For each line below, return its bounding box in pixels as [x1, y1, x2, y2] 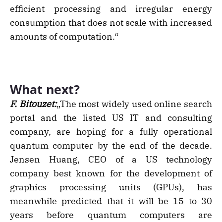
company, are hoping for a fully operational [10, 126, 212, 138]
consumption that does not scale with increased [10, 17, 212, 29]
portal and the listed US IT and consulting [10, 112, 212, 124]
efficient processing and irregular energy [10, 3, 212, 15]
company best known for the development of [10, 167, 212, 179]
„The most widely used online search [56, 98, 213, 110]
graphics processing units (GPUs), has [10, 181, 212, 193]
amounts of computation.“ [10, 31, 118, 43]
